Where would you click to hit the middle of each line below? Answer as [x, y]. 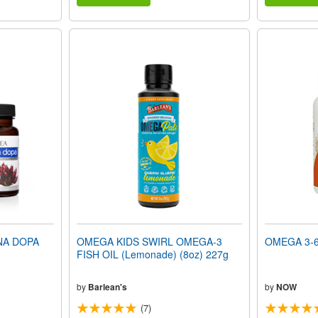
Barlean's [107, 287]
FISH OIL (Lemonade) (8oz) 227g [152, 254]
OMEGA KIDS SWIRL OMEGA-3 [149, 242]
